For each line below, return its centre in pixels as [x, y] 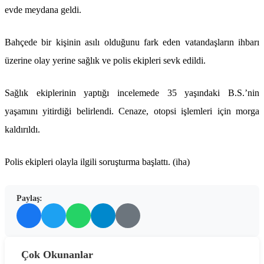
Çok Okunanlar [57, 254]
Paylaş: [29, 198]
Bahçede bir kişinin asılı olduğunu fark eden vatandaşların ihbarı [132, 42]
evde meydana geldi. [43, 9]
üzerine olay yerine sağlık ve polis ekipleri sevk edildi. [105, 60]
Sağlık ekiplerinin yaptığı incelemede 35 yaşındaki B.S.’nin [132, 93]
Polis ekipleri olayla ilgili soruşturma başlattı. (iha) [97, 161]
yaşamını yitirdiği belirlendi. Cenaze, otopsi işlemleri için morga [132, 111]
